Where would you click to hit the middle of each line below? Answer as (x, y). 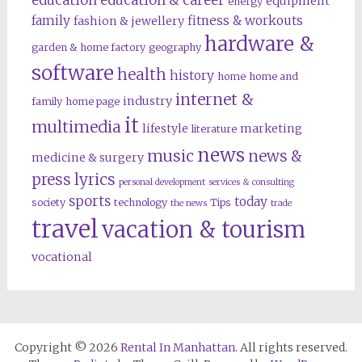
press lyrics (73, 180)
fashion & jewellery (128, 21)
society (48, 202)
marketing (271, 128)
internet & (214, 99)
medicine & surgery (87, 158)
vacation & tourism (203, 229)
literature (214, 129)
